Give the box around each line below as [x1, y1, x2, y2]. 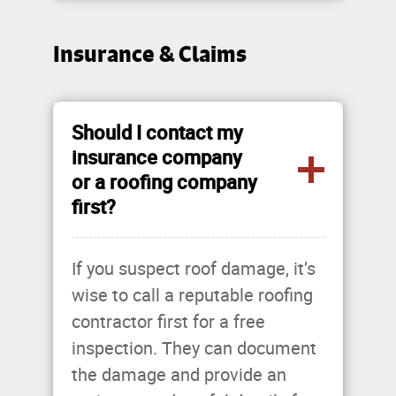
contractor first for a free [72, 311, 265, 333]
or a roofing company [72, 169, 257, 195]
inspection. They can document [72, 338, 316, 360]
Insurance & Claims [53, 41, 247, 68]
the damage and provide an [72, 364, 286, 386]
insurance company [72, 144, 242, 171]
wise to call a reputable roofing [72, 285, 313, 307]
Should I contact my [72, 119, 243, 146]
